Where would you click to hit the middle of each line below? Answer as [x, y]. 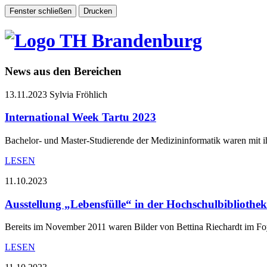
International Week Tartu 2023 [80, 117]
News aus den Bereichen [63, 71]
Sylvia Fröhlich [78, 94]
